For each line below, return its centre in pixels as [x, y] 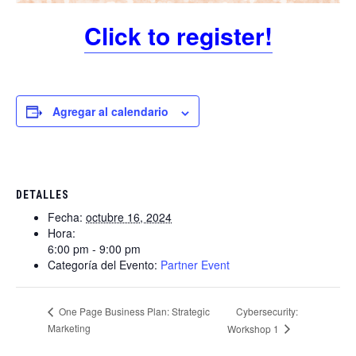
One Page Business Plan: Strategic [133, 311]
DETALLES [43, 195]
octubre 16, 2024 [129, 217]
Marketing [69, 327]
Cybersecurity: [267, 311]
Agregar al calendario [110, 112]
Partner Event [195, 265]
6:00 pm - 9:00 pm [94, 249]
